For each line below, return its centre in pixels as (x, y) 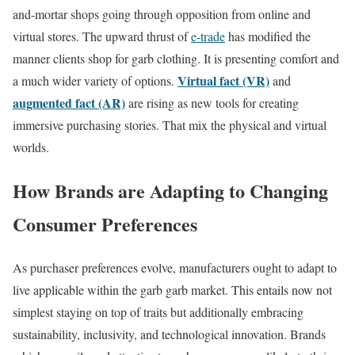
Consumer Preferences (105, 223)
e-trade (208, 36)
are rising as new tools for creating (212, 102)
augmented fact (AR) (69, 102)
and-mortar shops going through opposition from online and (162, 13)
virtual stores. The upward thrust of (102, 36)
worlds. (31, 147)
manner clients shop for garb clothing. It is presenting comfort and (176, 58)
